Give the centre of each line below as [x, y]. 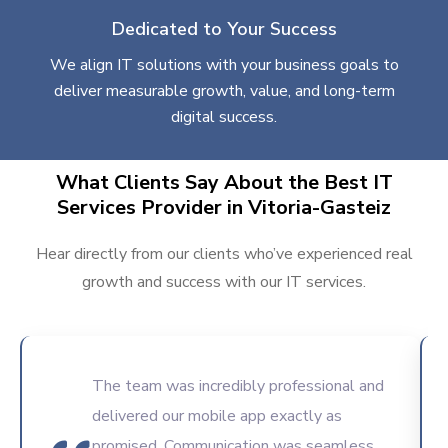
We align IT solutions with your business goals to [224, 65]
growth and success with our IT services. [224, 282]
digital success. [224, 117]
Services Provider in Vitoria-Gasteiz [224, 208]
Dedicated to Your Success [224, 29]
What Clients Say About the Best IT [224, 183]
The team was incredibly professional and [238, 386]
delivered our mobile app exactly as [217, 416]
